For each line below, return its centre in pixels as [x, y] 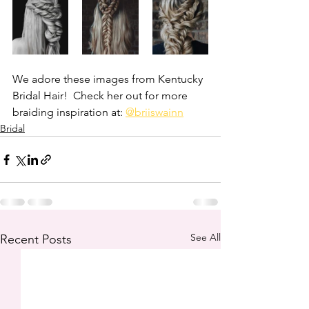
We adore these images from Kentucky [109, 79]
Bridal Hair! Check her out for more [101, 96]
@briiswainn [154, 112]
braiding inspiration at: [69, 112]
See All [206, 237]
